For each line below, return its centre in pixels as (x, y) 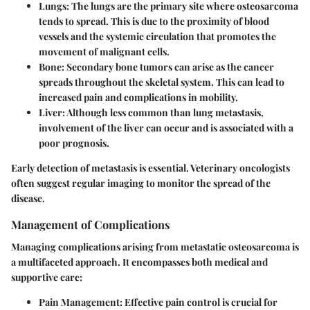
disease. (28, 199)
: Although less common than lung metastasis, (163, 113)
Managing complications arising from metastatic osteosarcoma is (155, 246)
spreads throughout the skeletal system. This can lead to (162, 82)
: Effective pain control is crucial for (199, 302)
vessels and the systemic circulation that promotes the (157, 37)
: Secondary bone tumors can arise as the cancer (168, 67)
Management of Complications (91, 225)
